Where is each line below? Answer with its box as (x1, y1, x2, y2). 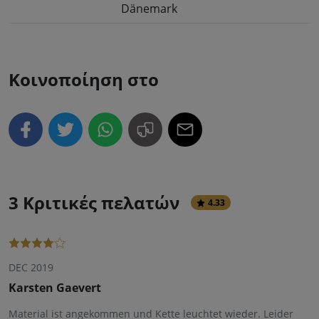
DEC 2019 (9, 261, 53, 274)
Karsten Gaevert (9, 280, 101, 296)
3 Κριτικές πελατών (9, 191, 179, 214)
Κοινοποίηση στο (9, 68, 159, 91)
